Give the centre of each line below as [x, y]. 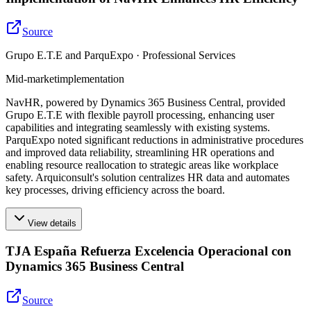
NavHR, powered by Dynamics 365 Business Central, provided [145, 103]
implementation [91, 79]
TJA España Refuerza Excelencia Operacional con [149, 251]
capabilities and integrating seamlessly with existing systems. [138, 128]
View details [52, 224]
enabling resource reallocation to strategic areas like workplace [142, 165]
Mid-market [31, 79]
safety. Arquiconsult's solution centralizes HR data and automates [148, 178]
